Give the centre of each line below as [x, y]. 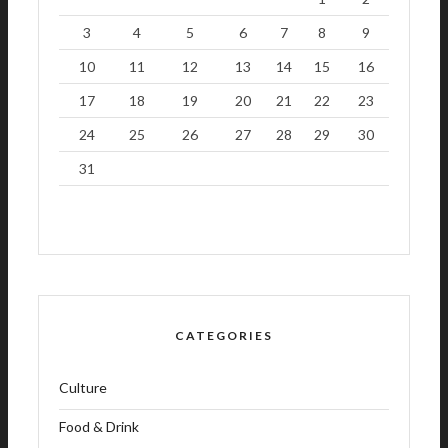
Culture [83, 388]
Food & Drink [99, 427]
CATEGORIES [224, 336]
